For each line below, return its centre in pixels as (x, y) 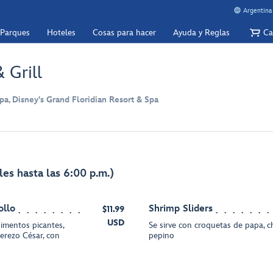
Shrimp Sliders (181, 209)
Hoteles (61, 32)
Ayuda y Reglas (201, 32)
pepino (161, 236)
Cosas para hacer (124, 32)
